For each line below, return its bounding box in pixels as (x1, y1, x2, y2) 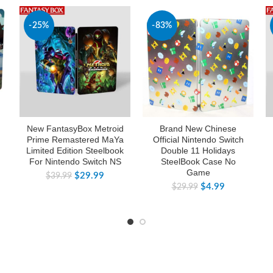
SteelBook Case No (160, 157, 236, 167)
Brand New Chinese (160, 124, 236, 134)
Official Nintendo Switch (152, 135, 244, 145)
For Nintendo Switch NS (29, 157, 121, 167)
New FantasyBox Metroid (26, 124, 124, 134)
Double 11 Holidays (161, 146, 235, 156)
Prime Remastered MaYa (26, 135, 124, 145)
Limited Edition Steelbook (26, 146, 124, 156)
